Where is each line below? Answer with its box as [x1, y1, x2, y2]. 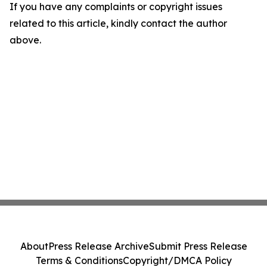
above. [10, 34, 41, 46]
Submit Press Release [148, 240, 247, 252]
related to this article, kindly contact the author [10, 17, 227, 29]
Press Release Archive [48, 240, 149, 252]
